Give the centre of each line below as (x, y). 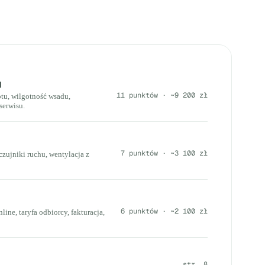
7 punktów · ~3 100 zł (164, 153)
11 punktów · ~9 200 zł (162, 95)
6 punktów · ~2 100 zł (164, 211)
